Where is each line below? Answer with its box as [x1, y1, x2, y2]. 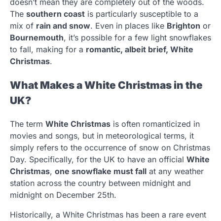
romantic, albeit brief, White [86, 44, 193, 54]
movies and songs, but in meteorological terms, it [10, 131, 194, 141]
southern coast [26, 8, 85, 19]
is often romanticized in [110, 119, 200, 129]
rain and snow [36, 20, 90, 31]
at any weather [147, 166, 204, 177]
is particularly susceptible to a [85, 8, 198, 19]
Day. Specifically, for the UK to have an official [10, 154, 186, 165]
